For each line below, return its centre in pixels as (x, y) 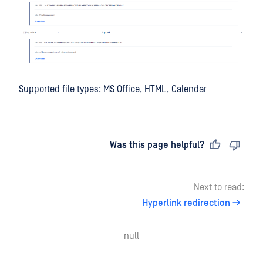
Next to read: (219, 188)
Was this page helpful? (157, 145)
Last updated (58, 145)
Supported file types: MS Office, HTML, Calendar (113, 90)
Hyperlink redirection (186, 203)
